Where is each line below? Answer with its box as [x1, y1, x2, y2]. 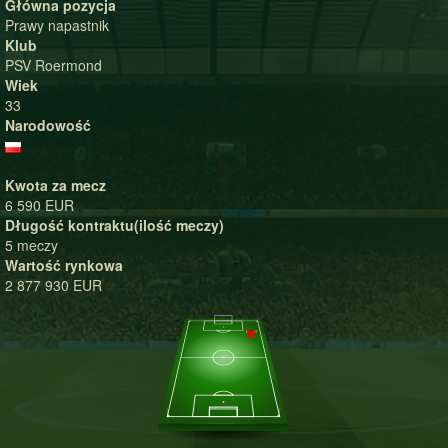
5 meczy [5, 235, 58, 255]
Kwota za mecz [5, 175, 106, 195]
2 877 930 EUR [5, 275, 102, 295]
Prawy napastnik [5, 15, 109, 35]
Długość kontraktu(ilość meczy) [5, 215, 224, 235]
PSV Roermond [5, 55, 102, 75]
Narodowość [5, 115, 91, 135]
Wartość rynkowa [5, 255, 123, 275]
